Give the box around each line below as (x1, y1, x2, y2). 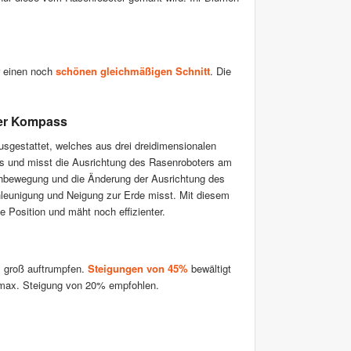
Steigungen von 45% (88, 260, 188, 276)
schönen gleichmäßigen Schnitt (56, 63, 210, 79)
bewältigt (188, 260, 231, 276)
